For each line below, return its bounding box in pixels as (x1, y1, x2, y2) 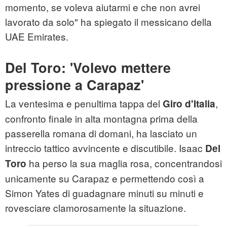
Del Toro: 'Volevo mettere (5, 58, 171, 78)
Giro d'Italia (163, 97, 215, 111)
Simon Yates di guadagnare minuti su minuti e (5, 186, 204, 200)
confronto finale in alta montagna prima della (5, 111, 198, 126)
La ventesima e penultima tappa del (5, 96, 163, 110)
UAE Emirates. (5, 29, 68, 44)
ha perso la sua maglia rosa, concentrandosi (26, 156, 222, 170)
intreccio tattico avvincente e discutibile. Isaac (5, 141, 203, 155)
